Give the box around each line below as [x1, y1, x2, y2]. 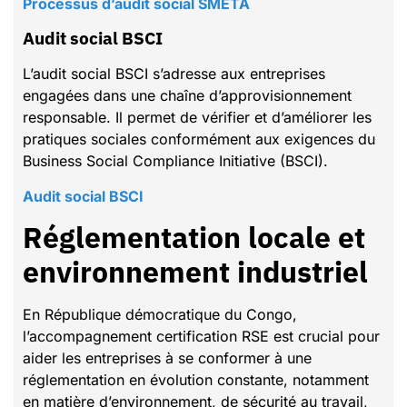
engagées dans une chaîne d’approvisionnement [23, 86, 352, 105]
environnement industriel [23, 253, 368, 292]
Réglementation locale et [23, 218, 365, 257]
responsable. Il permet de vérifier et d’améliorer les [23, 108, 372, 127]
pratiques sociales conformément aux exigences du [23, 130, 375, 149]
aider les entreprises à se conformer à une [23, 349, 312, 368]
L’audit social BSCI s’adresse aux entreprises [23, 65, 325, 84]
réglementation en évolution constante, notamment [23, 371, 369, 390]
